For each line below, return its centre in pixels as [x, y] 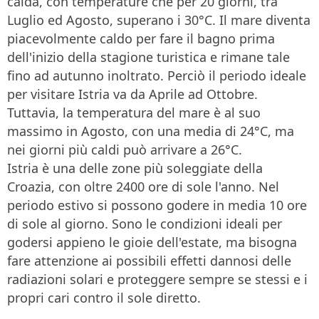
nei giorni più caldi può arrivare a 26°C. [125, 150]
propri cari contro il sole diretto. [104, 298]
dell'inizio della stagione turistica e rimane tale [148, 57]
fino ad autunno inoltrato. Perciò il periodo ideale [157, 76]
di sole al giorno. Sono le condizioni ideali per [145, 224]
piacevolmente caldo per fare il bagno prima [141, 39]
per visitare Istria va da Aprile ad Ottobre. [132, 94]
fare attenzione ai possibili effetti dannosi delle [149, 261]
